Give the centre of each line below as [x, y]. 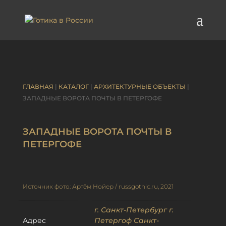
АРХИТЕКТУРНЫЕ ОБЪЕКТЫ [139, 87]
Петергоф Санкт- [126, 220]
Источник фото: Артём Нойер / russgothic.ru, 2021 [98, 186]
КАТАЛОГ [73, 87]
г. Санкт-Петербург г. [134, 210]
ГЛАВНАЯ [38, 87]
